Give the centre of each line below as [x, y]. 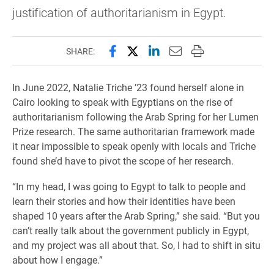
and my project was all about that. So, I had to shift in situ [136, 245]
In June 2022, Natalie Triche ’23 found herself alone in [128, 87]
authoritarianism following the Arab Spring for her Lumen [135, 117]
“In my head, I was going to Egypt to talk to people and [129, 187]
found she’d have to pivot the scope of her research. [123, 161]
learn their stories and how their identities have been [124, 201]
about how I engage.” [57, 260]
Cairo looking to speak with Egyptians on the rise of [123, 102]
